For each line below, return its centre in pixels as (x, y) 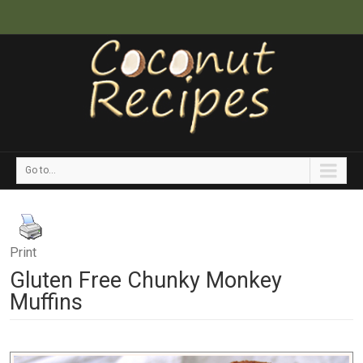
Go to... (41, 170)
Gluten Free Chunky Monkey (146, 280)
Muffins (46, 302)
